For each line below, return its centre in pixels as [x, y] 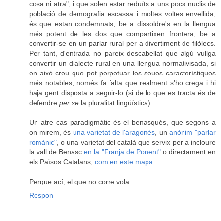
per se [69, 102]
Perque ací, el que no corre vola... [82, 181]
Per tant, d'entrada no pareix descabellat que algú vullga [122, 53]
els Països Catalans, [62, 162]
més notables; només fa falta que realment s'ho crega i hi [122, 83]
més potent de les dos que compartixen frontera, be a [122, 33]
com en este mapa [124, 162]
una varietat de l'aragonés [114, 132]
